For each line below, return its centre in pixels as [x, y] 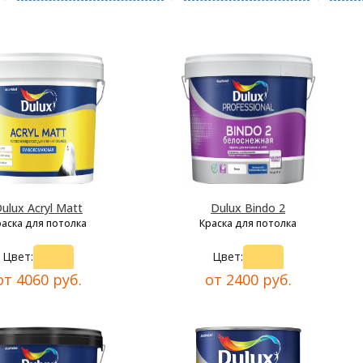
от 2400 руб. [248, 280]
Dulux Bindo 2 [248, 208]
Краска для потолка [248, 224]
